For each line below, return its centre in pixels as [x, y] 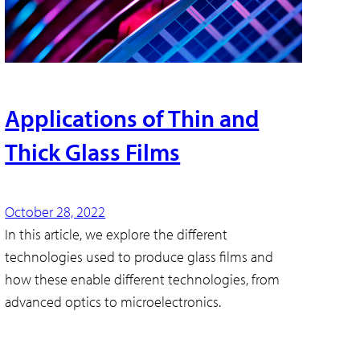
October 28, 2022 [55, 211]
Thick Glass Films [93, 151]
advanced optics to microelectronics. [113, 301]
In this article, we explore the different [117, 234]
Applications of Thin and [132, 118]
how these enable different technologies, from [143, 279]
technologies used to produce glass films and [139, 256]
